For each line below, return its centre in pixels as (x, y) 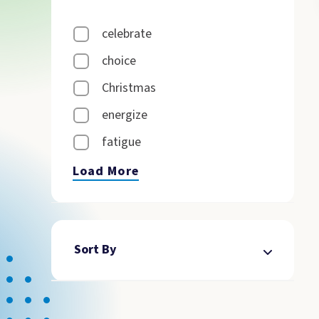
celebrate (127, 34)
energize (125, 115)
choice (119, 61)
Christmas (129, 88)
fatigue (121, 142)
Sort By (95, 250)
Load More (106, 171)
